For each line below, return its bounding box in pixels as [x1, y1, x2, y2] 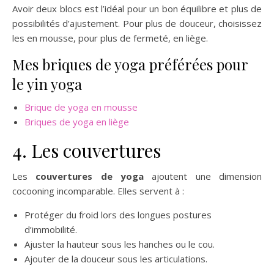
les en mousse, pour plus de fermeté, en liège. [12, 32, 210, 44]
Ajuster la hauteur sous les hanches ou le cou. [24, 238, 215, 250]
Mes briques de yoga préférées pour [12, 54, 248, 74]
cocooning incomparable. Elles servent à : [12, 185, 184, 197]
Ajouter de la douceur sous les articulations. [24, 253, 207, 265]
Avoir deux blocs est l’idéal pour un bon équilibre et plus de [12, 2, 262, 15]
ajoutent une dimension [144, 170, 262, 182]
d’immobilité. [24, 223, 77, 235]
